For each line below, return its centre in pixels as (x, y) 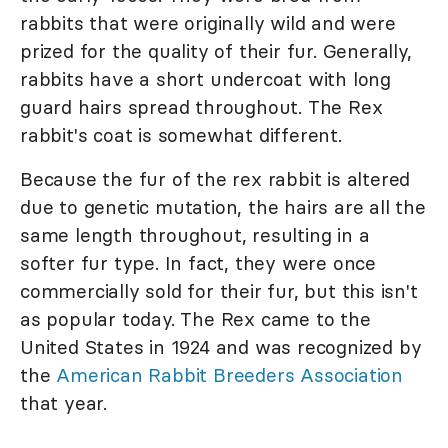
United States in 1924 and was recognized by (221, 346)
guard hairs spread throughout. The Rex (201, 106)
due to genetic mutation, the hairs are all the (223, 206)
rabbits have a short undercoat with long (205, 78)
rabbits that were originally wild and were (208, 22)
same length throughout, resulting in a (195, 234)
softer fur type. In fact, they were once (198, 262)
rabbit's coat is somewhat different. (181, 134)
